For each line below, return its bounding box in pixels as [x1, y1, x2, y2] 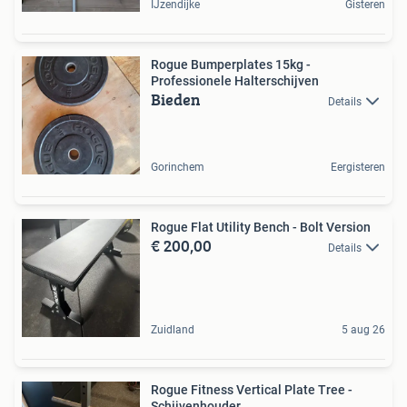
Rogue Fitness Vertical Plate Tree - [151, 382, 352, 398]
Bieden [151, 87, 201, 113]
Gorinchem [151, 161, 204, 174]
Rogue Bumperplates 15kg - [151, 57, 311, 73]
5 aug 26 [342, 323, 385, 337]
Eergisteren [331, 161, 385, 174]
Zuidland [151, 323, 194, 337]
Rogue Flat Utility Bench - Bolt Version [151, 220, 371, 235]
